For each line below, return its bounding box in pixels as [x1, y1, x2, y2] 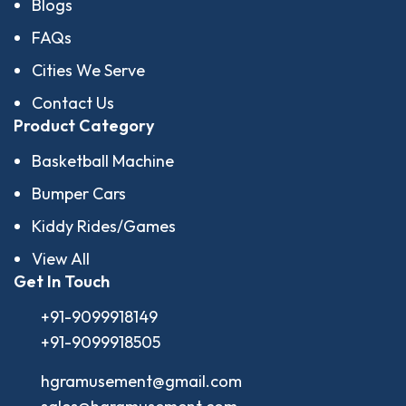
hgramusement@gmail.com [41, 370, 242, 391]
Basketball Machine [32, 150, 174, 171]
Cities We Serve [32, 59, 145, 81]
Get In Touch [14, 270, 110, 292]
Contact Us [32, 92, 114, 113]
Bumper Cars [32, 182, 126, 204]
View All [32, 247, 90, 269]
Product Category [14, 114, 154, 136]
